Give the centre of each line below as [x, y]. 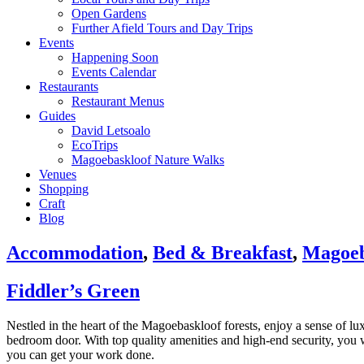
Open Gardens [109, 13]
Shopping [64, 189]
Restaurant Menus [118, 101]
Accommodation [75, 252]
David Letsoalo [111, 130]
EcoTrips [95, 145]
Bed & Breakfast [223, 252]
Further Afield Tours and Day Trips [162, 28]
